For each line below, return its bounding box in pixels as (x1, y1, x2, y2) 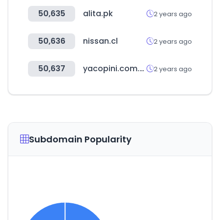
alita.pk (83, 8, 113, 19)
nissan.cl (83, 35, 118, 47)
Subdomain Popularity (29, 133, 132, 145)
